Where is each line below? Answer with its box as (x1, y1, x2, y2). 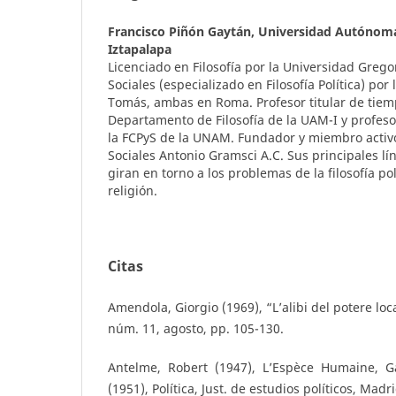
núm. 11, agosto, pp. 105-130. (108, 319, 284, 337)
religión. (108, 181, 157, 199)
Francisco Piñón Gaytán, (108, 22, 258, 40)
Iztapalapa (108, 40, 171, 57)
